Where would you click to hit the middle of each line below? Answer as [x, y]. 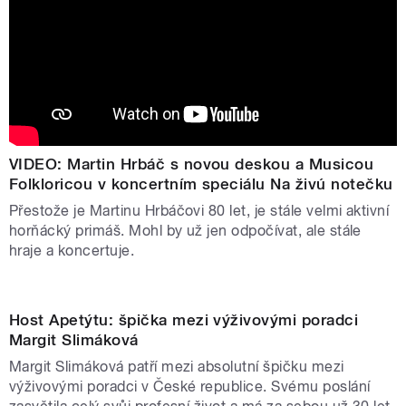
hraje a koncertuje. [72, 250]
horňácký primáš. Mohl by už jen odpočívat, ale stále [185, 230]
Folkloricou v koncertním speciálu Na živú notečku [201, 184]
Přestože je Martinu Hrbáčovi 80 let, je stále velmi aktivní [199, 210]
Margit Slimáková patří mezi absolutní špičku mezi [177, 367]
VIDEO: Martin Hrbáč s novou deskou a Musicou [192, 164]
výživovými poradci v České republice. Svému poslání [190, 387]
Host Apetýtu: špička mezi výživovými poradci [184, 320]
